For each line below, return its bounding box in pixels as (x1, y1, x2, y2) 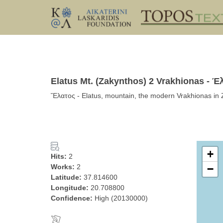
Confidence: (51, 194, 95, 202)
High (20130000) (95, 194, 148, 202)
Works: (51, 163, 77, 171)
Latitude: (51, 173, 84, 181)
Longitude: (51, 184, 91, 192)
